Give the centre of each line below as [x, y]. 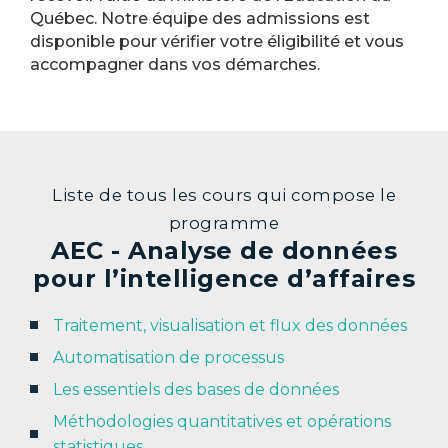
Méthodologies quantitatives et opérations [222, 421]
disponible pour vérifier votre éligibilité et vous [217, 42]
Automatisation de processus [168, 357]
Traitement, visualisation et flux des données [230, 325]
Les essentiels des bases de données [196, 389]
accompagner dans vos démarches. [175, 65]
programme [224, 222]
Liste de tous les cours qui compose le [224, 194]
